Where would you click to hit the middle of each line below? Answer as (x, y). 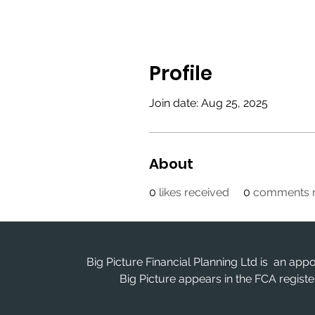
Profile (181, 73)
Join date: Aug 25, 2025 (208, 103)
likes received (194, 192)
